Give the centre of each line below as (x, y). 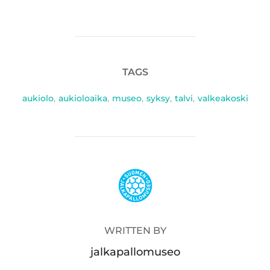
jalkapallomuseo (135, 252)
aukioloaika (83, 98)
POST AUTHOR (135, 172)
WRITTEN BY (135, 230)
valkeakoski (223, 98)
